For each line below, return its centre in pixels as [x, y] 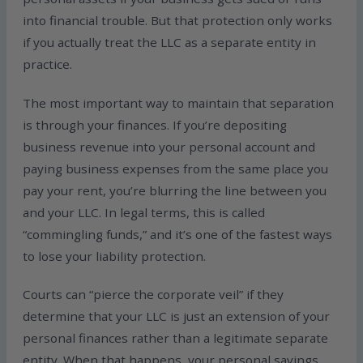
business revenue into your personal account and [169, 146]
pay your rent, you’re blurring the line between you [175, 190]
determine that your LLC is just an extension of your [177, 316]
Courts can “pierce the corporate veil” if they [154, 295]
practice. [48, 64]
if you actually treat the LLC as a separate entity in [170, 42]
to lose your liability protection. [115, 256]
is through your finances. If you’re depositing [155, 124]
